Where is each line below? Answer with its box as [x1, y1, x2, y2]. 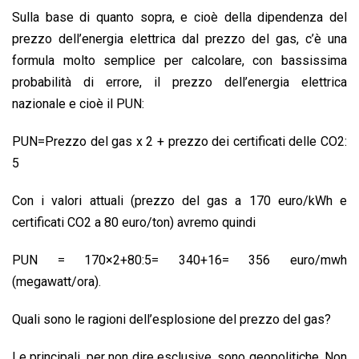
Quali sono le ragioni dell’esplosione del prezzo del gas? [12, 312, 331, 328]
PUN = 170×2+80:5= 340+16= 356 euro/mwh [12, 252, 347, 268]
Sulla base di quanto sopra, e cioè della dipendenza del [12, 10, 347, 26]
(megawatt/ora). [12, 274, 101, 290]
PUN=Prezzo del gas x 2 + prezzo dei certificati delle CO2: [12, 134, 347, 150]
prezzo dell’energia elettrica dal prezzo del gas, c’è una [12, 31, 347, 47]
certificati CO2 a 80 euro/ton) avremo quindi [12, 215, 256, 231]
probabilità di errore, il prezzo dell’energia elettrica [12, 75, 347, 91]
